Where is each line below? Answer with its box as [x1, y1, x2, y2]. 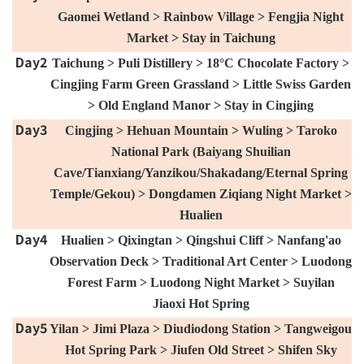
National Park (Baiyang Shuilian [110, 144, 291, 158]
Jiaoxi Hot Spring [152, 296, 249, 310]
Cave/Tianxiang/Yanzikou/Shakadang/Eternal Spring [54, 165, 348, 180]
